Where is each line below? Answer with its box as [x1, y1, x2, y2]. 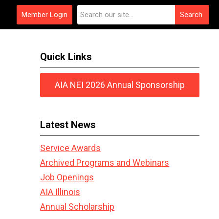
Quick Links [40, 51, 92, 63]
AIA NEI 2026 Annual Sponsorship [55, 80, 185, 90]
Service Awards [40, 143, 101, 153]
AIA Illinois [40, 187, 81, 197]
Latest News [40, 119, 96, 131]
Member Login [22, 10, 67, 19]
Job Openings [40, 172, 94, 182]
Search [180, 10, 202, 19]
